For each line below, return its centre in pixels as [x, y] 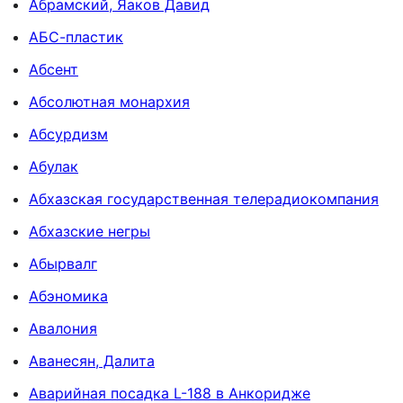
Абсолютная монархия [109, 101]
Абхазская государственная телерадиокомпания [204, 198]
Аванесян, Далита [92, 360]
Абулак [54, 166]
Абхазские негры [90, 231]
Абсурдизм [68, 134]
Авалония [63, 328]
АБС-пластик [76, 36]
